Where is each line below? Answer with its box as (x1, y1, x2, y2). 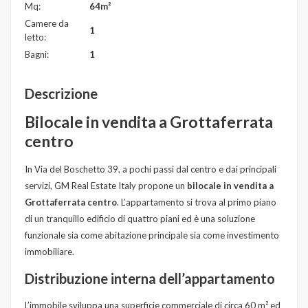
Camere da (25, 17, 69, 29)
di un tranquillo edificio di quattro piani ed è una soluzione (25, 212, 255, 224)
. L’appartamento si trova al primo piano (117, 196, 276, 208)
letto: (25, 31, 46, 43)
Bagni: (25, 48, 49, 60)
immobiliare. (25, 245, 74, 257)
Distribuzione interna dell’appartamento (25, 269, 275, 287)
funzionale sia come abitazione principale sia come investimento (25, 229, 279, 241)
